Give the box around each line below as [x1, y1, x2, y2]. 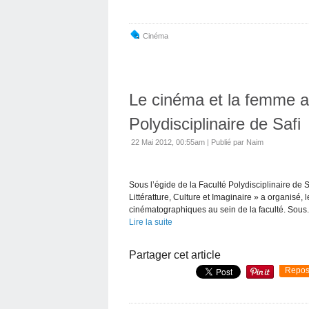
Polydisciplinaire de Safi [129, 114, 301, 133]
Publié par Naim [211, 137, 263, 146]
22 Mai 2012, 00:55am [131, 137, 205, 146]
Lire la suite [129, 217, 172, 227]
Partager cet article [129, 248, 221, 261]
